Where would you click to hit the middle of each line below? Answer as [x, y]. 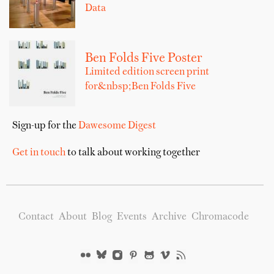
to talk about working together [133, 153]
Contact [36, 217]
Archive [169, 217]
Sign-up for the [45, 126]
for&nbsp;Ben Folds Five [140, 87]
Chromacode [220, 217]
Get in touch [39, 153]
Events [131, 217]
